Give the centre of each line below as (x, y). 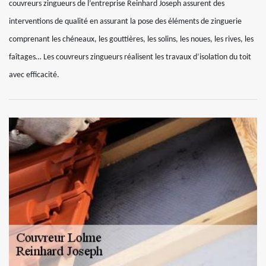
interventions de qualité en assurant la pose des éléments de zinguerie (125, 22)
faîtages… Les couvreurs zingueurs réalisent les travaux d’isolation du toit (130, 57)
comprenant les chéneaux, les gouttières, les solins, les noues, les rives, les (131, 39)
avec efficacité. (34, 75)
